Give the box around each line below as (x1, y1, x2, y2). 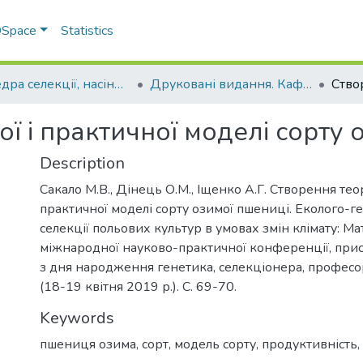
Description (40, 152, 125, 174)
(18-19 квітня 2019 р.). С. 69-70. (40, 278, 237, 296)
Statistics (61, 22, 114, 40)
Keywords (40, 307, 114, 329)
